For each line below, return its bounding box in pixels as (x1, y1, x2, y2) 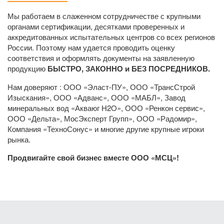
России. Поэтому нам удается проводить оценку (7, 42, 175, 53)
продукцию (7, 63, 47, 74)
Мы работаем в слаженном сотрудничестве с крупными (7, 10, 200, 21)
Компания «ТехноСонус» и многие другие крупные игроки (7, 123, 204, 134)
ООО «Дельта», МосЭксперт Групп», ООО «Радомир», (7, 113, 197, 124)
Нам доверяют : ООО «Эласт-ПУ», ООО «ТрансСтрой (7, 81, 195, 92)
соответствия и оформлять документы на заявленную (7, 52, 194, 63)
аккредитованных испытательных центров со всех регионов (7, 31, 215, 42)
